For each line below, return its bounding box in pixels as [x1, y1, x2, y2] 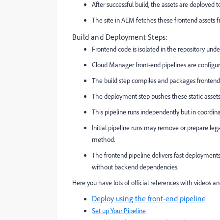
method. [92, 135, 115, 144]
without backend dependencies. [92, 163, 178, 171]
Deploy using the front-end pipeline [92, 193, 206, 203]
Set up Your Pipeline [92, 206, 146, 215]
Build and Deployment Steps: [72, 32, 168, 42]
